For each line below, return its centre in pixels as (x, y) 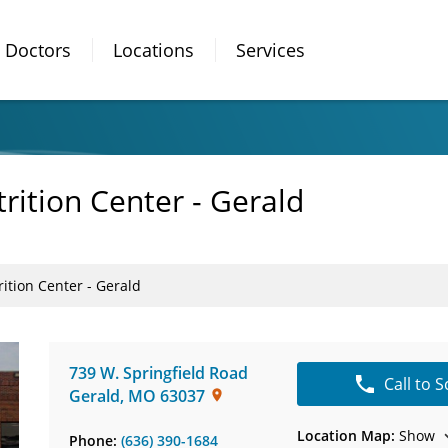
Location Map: (345, 435)
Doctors (38, 49)
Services (270, 49)
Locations (153, 49)
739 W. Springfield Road (158, 373)
